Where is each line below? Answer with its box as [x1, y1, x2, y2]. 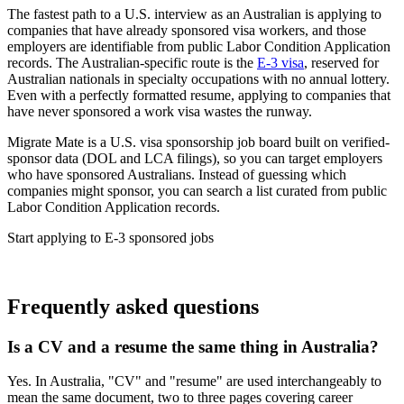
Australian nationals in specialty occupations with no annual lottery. [7, 70, 390, 87]
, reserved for [304, 54, 379, 70]
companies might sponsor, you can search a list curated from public [7, 182, 387, 198]
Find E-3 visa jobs [7, 260, 111, 276]
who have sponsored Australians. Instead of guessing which [7, 166, 346, 182]
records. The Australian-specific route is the [7, 54, 257, 70]
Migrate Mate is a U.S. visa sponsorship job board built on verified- [7, 133, 390, 150]
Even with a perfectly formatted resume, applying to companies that [7, 87, 390, 103]
